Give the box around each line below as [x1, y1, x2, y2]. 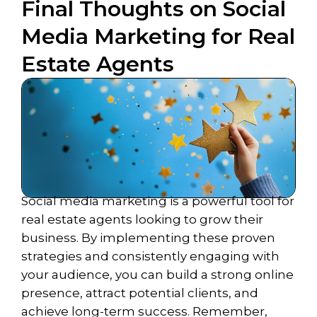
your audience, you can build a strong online [21, 267, 294, 282]
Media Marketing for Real [21, 23, 295, 50]
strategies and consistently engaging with [21, 248, 279, 263]
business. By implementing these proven [21, 230, 275, 245]
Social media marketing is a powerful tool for [21, 193, 294, 208]
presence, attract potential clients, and [21, 285, 258, 300]
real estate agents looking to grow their [21, 212, 263, 226]
